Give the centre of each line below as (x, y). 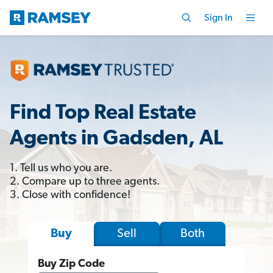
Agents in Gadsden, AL (116, 139)
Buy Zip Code (71, 264)
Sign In (218, 18)
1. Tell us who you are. (61, 168)
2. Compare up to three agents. (85, 182)
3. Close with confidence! (70, 195)
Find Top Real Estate (103, 113)
